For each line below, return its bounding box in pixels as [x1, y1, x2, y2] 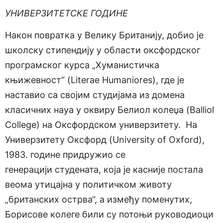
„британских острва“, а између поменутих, [5, 194, 192, 205]
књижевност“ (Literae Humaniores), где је [5, 75, 184, 86]
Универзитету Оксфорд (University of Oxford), [5, 134, 205, 145]
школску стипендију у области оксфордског [5, 45, 201, 56]
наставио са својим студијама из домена [5, 90, 185, 101]
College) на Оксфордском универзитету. [5, 119, 186, 130]
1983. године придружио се [5, 149, 125, 160]
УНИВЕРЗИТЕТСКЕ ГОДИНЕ [5, 7, 128, 18]
